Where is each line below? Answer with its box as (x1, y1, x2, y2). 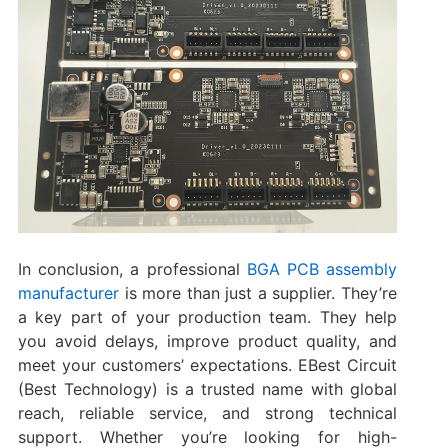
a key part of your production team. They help (17, 307, 398, 328)
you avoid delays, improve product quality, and (17, 331, 398, 352)
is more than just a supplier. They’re (118, 283, 398, 304)
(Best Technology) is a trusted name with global (17, 379, 398, 400)
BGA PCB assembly (246, 259, 398, 280)
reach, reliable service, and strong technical (17, 403, 398, 424)
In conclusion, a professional (17, 259, 247, 280)
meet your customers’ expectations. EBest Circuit (17, 355, 398, 376)
